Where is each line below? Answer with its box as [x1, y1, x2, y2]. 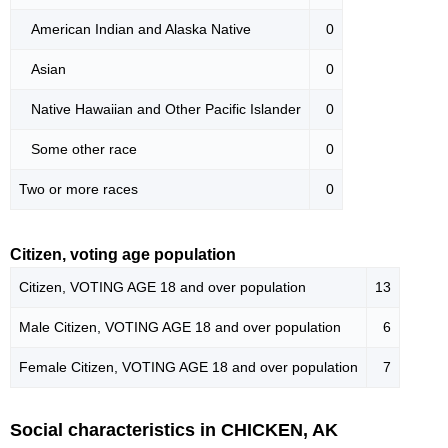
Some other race [19, 140, 137, 157]
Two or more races [19, 180, 138, 197]
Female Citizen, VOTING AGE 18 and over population [19, 358, 358, 375]
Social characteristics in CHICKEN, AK [10, 419, 338, 440]
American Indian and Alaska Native [19, 20, 251, 37]
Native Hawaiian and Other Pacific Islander [19, 100, 301, 117]
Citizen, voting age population [10, 245, 236, 263]
